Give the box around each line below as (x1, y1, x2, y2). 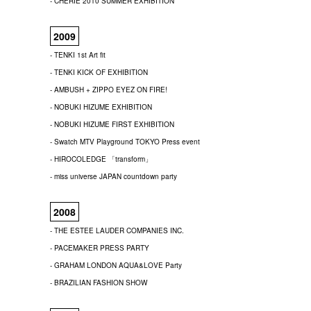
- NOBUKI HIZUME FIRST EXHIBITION (50, 119, 174, 129)
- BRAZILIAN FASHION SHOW (50, 278, 147, 287)
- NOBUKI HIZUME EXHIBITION (50, 102, 152, 112)
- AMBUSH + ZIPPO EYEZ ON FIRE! (50, 85, 167, 94)
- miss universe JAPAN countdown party (50, 171, 177, 181)
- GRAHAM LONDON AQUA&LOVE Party (50, 260, 182, 270)
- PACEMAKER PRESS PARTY (50, 243, 149, 253)
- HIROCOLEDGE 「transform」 (50, 154, 152, 164)
